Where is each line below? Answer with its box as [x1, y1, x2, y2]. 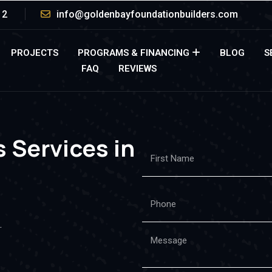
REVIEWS [118, 63, 157, 74]
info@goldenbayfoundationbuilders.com [56, 8, 238, 20]
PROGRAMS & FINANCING [78, 47, 190, 58]
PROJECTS [11, 47, 59, 58]
